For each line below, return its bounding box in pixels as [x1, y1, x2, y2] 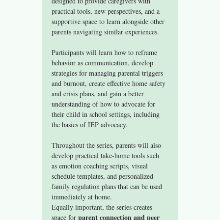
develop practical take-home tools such [52, 150, 162, 160]
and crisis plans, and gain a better [52, 88, 146, 98]
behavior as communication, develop [52, 57, 156, 67]
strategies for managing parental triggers [52, 68, 165, 78]
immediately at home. [52, 192, 112, 201]
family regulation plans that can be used [52, 181, 165, 191]
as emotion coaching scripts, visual [52, 161, 150, 170]
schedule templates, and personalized [52, 171, 156, 181]
